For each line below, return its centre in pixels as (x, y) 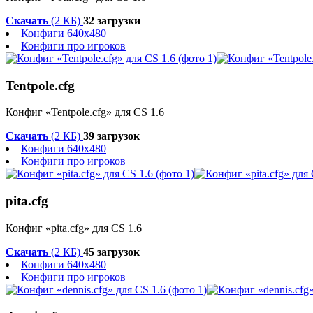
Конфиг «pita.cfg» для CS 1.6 (74, 228)
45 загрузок (111, 252)
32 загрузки (112, 20)
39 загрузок (111, 136)
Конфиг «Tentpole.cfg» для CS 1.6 (85, 112)
